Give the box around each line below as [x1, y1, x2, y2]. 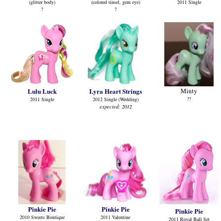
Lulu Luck [27, 86, 57, 96]
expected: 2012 [99, 103, 132, 110]
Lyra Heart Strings [89, 86, 142, 96]
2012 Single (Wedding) [92, 96, 139, 103]
